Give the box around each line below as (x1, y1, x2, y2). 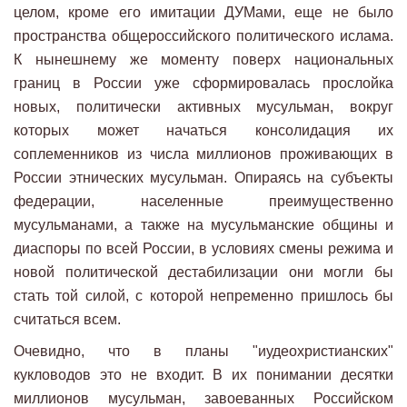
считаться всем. (14, 311, 121, 327)
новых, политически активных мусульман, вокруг (14, 98, 393, 114)
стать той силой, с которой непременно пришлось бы (14, 287, 393, 303)
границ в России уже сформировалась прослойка (14, 74, 393, 91)
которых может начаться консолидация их (14, 122, 393, 138)
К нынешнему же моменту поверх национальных (14, 51, 393, 67)
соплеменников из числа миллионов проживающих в (14, 145, 393, 162)
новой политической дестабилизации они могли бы (14, 263, 393, 280)
